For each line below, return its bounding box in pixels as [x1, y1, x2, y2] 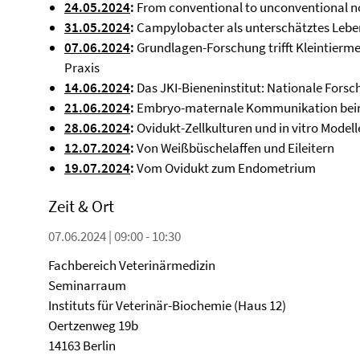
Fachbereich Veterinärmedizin [48, 256, 215, 274]
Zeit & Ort [48, 195, 114, 217]
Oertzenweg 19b [48, 317, 138, 334]
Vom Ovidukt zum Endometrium [134, 159, 316, 177]
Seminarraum [48, 276, 126, 294]
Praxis [64, 59, 100, 76]
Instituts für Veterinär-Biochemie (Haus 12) [48, 297, 286, 314]
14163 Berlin [48, 337, 116, 354]
